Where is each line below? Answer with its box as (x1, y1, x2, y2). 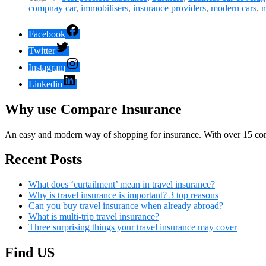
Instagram (28, 62, 65, 72)
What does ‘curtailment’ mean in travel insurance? (28, 179, 215, 190)
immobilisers (81, 2, 128, 13)
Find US (5, 245, 55, 261)
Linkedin (28, 78, 62, 89)
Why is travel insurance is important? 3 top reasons (28, 190, 218, 201)
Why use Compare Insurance (5, 101, 182, 117)
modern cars (211, 2, 256, 13)
